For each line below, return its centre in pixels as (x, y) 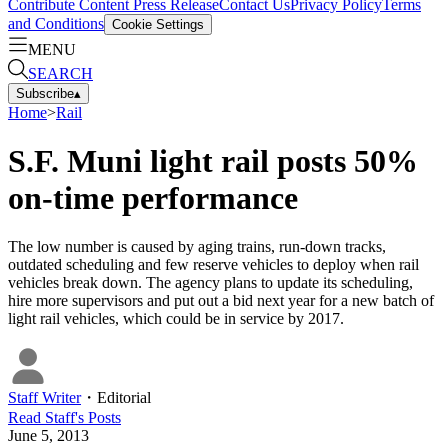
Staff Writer (44, 398)
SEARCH (60, 73)
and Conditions (56, 23)
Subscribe (45, 93)
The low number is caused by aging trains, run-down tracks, (197, 247)
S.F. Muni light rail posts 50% (213, 160)
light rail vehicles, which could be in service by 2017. (176, 319)
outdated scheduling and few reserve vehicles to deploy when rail (213, 265)
